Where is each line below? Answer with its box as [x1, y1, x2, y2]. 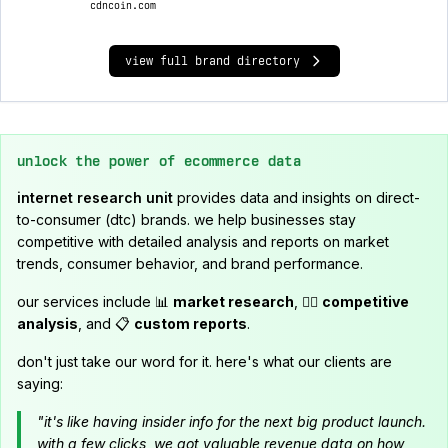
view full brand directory [124, 54, 300, 68]
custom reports [134, 315, 247, 332]
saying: [17, 375, 63, 392]
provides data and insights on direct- [173, 189, 420, 206]
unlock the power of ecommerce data [17, 153, 301, 169]
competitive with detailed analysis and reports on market [17, 233, 389, 250]
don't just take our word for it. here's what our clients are [17, 353, 392, 370]
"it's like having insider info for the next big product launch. [37, 413, 426, 430]
